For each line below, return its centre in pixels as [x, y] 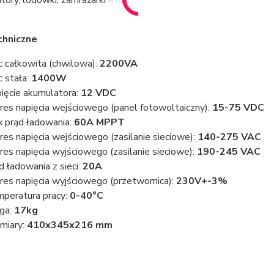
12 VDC [98, 93]
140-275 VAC [229, 137]
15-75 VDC [238, 108]
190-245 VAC [228, 152]
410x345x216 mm [69, 225]
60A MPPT [99, 122]
